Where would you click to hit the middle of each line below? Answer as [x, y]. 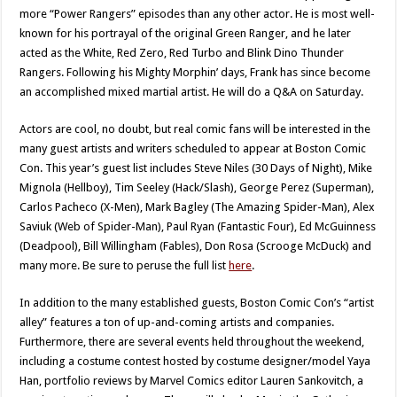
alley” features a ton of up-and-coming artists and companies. [177, 323]
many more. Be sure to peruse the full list [125, 266]
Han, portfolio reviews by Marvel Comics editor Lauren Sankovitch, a [192, 381]
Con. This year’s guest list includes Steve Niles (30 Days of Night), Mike [196, 168]
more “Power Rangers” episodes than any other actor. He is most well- [198, 14]
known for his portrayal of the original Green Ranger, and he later [186, 34]
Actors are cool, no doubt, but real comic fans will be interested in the [195, 129]
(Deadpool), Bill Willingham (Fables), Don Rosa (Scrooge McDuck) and [196, 246]
